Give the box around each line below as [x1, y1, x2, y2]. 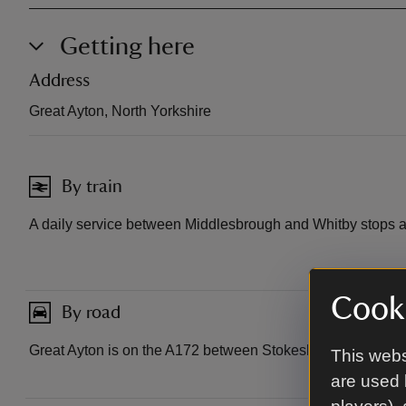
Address [29, 71, 90, 90]
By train [62, 177, 122, 196]
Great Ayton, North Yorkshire [29, 102, 211, 119]
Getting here [60, 33, 195, 59]
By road [62, 303, 121, 322]
